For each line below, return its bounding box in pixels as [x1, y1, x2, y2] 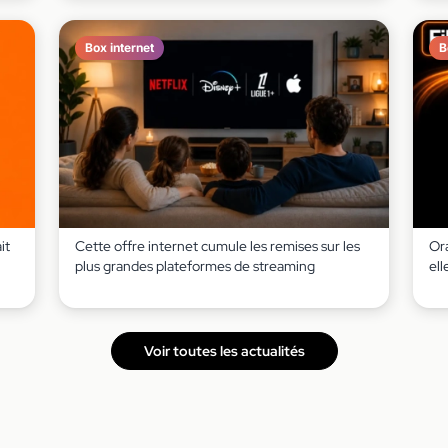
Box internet [84, 39, 154, 55]
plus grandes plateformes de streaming [74, 256, 315, 275]
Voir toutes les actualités [143, 341, 305, 360]
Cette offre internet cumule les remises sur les [74, 236, 360, 255]
